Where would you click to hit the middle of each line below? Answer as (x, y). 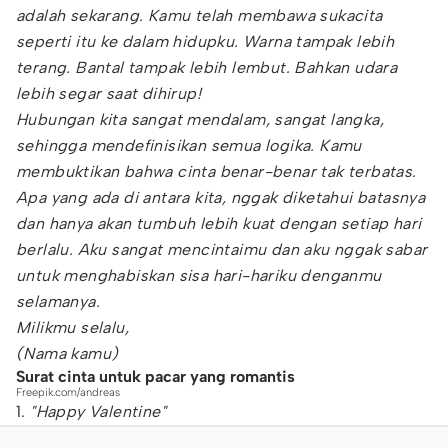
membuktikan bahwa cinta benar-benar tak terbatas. (216, 171)
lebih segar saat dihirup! (108, 93)
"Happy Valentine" (98, 411)
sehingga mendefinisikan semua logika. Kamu (189, 145)
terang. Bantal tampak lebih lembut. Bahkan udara (207, 67)
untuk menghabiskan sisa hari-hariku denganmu (199, 275)
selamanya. (58, 301)
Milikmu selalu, (77, 327)
